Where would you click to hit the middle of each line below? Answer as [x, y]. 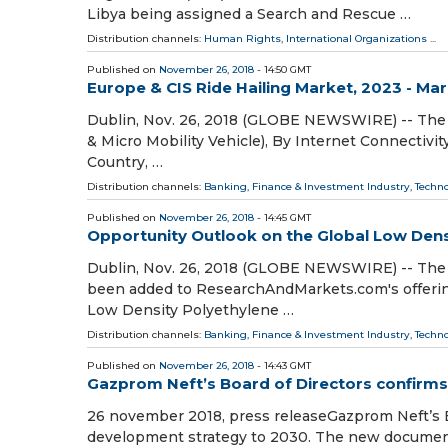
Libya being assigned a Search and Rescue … [249, 13]
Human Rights [242, 38]
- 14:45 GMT [282, 217]
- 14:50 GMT [282, 69]
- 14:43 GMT [282, 366]
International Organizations [356, 38]
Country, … [125, 162]
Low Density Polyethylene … [190, 310]
